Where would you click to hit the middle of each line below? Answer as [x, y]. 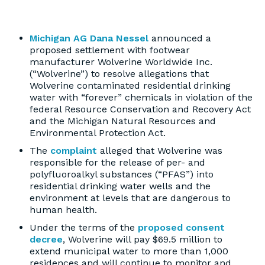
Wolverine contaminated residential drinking [130, 85]
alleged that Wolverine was [160, 151]
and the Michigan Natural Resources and [123, 121]
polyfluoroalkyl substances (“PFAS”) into [122, 174]
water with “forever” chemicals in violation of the [141, 97]
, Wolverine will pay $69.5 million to [143, 239]
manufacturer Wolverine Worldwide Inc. [121, 62]
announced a [180, 38]
